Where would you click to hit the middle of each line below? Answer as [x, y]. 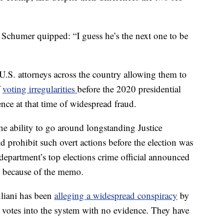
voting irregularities [40, 89]
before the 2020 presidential [129, 89]
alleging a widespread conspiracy [116, 196]
